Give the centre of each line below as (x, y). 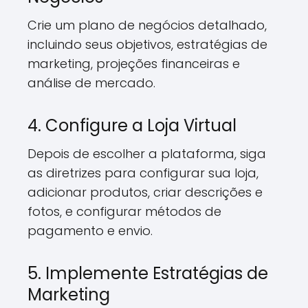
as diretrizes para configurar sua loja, (143, 173)
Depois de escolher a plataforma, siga (147, 154)
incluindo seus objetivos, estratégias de (147, 44)
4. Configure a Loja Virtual (132, 125)
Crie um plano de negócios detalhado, (147, 25)
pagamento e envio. (90, 231)
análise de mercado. (91, 83)
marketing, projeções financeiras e (134, 64)
